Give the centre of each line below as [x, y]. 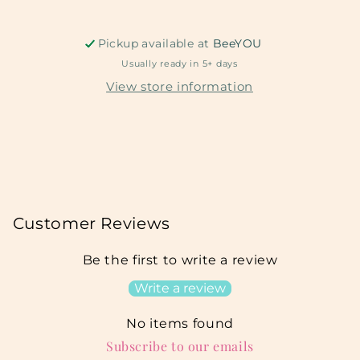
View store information [180, 86]
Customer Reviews [91, 224]
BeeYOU [237, 44]
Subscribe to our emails [180, 346]
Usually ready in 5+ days [180, 63]
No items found [180, 324]
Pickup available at [155, 44]
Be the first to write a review [180, 260]
